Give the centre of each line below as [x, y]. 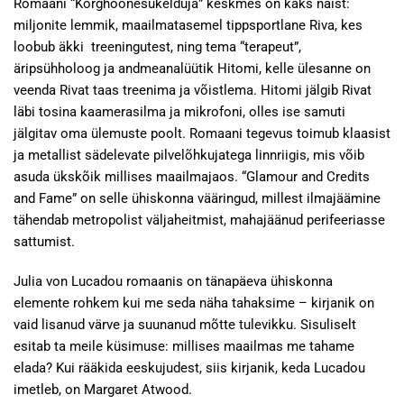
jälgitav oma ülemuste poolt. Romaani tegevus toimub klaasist [202, 133]
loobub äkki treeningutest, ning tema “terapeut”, [157, 47]
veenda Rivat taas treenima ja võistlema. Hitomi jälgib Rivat [193, 90]
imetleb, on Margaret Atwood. [103, 390]
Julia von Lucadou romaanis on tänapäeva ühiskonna [173, 281]
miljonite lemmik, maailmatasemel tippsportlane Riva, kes [188, 25]
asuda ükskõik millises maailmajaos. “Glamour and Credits [192, 177]
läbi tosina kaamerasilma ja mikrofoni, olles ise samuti [179, 112]
